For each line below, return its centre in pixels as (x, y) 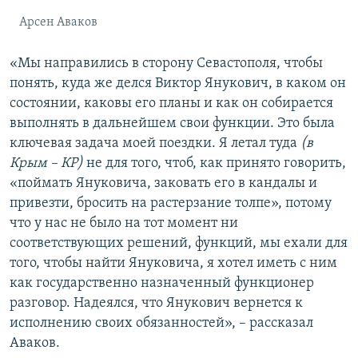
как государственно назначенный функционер (162, 284)
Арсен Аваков (58, 23)
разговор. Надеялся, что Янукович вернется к (156, 304)
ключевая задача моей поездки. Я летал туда (155, 144)
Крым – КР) (46, 164)
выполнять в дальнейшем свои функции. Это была (172, 124)
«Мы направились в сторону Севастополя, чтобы (166, 64)
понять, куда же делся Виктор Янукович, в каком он (178, 84)
